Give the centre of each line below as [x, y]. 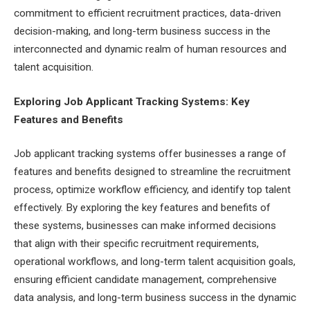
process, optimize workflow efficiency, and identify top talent [152, 190]
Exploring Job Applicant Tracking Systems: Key [132, 101]
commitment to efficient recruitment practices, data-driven [147, 13]
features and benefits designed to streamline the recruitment [152, 172]
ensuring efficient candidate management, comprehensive [145, 280]
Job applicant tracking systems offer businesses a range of [150, 154]
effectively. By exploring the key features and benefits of [142, 208]
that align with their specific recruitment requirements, [136, 244]
